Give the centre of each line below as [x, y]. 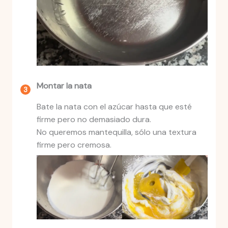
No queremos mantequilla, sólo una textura [116, 132]
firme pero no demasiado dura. [94, 120]
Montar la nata [64, 86]
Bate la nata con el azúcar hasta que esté [114, 107]
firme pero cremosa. [74, 145]
